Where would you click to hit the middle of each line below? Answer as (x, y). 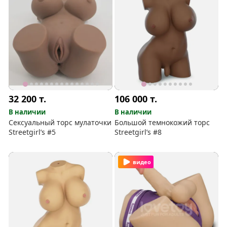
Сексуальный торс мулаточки (60, 122)
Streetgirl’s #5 (32, 132)
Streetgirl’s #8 (138, 132)
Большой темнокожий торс (162, 122)
